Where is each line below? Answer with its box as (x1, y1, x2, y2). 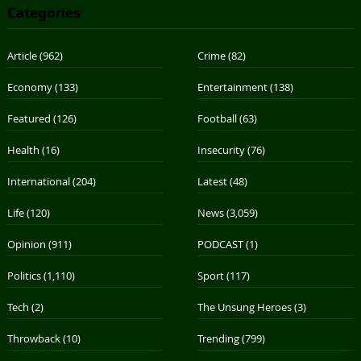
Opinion (6, 236, 46, 251)
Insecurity (197, 142, 246, 157)
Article (6, 48, 37, 63)
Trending (197, 330, 240, 346)
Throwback (6, 330, 60, 346)
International (6, 173, 70, 189)
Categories (6, 3, 81, 21)
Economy (6, 79, 52, 94)
